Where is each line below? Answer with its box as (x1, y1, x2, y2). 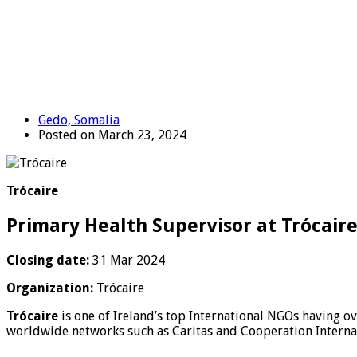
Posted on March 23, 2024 (38, 127, 186, 143)
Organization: (6, 280, 93, 296)
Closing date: (6, 252, 89, 268)
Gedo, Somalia (38, 112, 120, 127)
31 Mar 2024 (89, 252, 165, 268)
